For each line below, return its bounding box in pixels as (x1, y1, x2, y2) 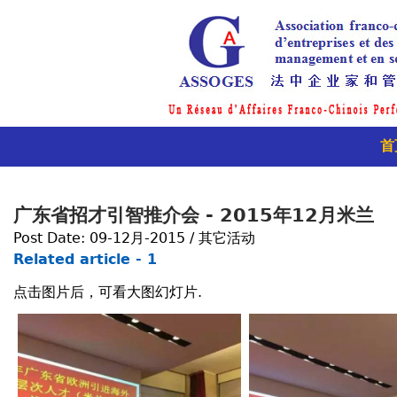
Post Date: (13, 229, 90, 246)
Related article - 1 (13, 250, 157, 268)
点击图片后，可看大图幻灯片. (13, 283, 202, 300)
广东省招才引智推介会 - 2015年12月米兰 (13, 204, 374, 226)
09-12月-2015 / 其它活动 (90, 229, 255, 246)
